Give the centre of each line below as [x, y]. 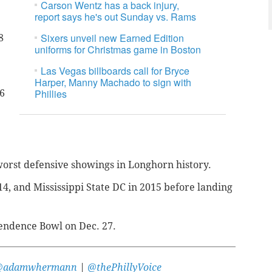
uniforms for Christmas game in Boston [118, 50]
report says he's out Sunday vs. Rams [116, 17]
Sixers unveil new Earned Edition [113, 38]
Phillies [51, 94]
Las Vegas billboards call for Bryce [115, 71]
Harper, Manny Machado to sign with [113, 83]
